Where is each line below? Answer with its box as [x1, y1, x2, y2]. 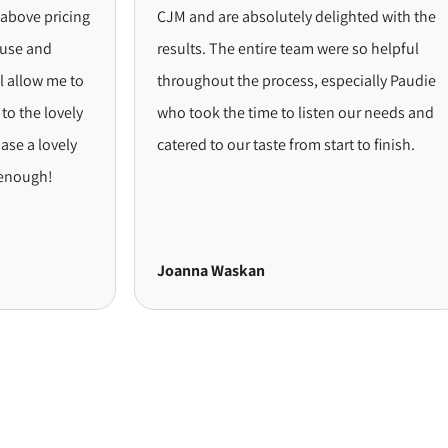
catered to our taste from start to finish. [110, 133, 368, 155]
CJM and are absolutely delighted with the [110, 5, 389, 27]
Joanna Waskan [110, 259, 218, 281]
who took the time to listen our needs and [110, 101, 387, 123]
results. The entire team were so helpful [110, 37, 372, 59]
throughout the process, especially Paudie [110, 69, 389, 91]
